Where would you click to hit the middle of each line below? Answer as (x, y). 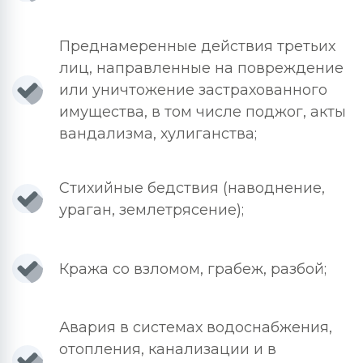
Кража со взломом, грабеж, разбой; (193, 269)
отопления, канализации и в (168, 349)
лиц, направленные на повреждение (201, 68)
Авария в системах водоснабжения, (196, 327)
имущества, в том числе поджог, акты (203, 112)
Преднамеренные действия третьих (197, 46)
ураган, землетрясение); (152, 210)
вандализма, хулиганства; (158, 134)
